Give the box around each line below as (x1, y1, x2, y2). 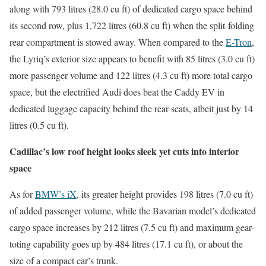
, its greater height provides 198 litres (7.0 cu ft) (77, 187, 253, 200)
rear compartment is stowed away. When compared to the (9, 35, 226, 48)
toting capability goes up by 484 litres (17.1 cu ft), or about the (9, 237, 243, 250)
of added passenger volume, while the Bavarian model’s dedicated (9, 204, 256, 217)
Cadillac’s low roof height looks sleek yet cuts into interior (9, 144, 239, 158)
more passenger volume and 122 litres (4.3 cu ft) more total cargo (9, 68, 252, 81)
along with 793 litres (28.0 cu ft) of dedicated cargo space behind (9, 2, 252, 15)
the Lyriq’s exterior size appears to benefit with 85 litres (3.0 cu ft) (9, 52, 255, 65)
